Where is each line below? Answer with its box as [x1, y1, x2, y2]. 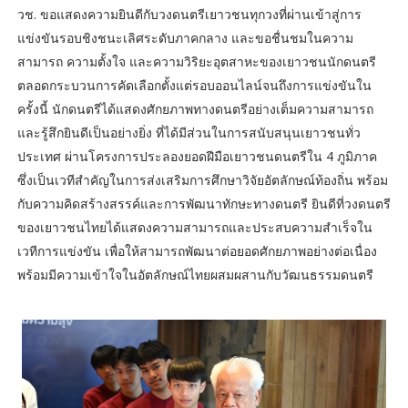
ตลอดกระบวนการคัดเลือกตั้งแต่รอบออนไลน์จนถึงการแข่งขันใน [16, 76, 372, 94]
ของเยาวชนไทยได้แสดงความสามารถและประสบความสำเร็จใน [16, 218, 372, 236]
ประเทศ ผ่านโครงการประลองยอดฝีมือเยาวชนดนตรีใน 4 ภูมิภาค [16, 147, 377, 165]
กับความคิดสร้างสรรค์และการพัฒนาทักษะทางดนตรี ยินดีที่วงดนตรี [16, 194, 391, 212]
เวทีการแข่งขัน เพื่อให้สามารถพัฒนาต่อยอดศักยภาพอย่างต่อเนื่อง [16, 241, 377, 260]
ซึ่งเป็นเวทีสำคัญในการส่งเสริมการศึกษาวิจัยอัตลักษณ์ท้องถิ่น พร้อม [16, 170, 388, 189]
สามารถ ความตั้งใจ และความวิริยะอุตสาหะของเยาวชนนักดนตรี [16, 52, 376, 70]
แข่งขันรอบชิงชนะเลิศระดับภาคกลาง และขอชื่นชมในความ [16, 28, 353, 46]
